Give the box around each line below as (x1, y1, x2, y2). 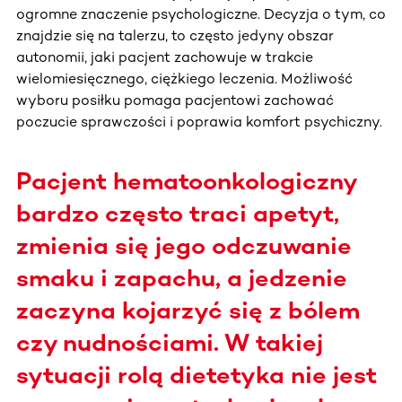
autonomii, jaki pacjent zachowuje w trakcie (16, 48, 313, 66)
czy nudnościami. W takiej (16, 328, 323, 357)
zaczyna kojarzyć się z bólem (16, 295, 360, 325)
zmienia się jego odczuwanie (16, 231, 352, 260)
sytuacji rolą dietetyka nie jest (16, 360, 377, 389)
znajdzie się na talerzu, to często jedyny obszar (16, 26, 334, 44)
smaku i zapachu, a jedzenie (16, 263, 347, 293)
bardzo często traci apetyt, (16, 198, 339, 228)
